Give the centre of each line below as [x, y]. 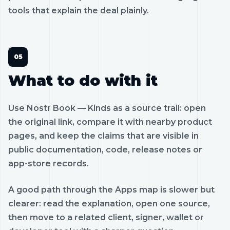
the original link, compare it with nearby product [110, 122]
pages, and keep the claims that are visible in [103, 136]
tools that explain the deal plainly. [79, 10]
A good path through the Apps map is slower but [111, 189]
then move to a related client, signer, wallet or [106, 217]
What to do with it [83, 80]
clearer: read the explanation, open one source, [109, 203]
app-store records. [49, 163]
